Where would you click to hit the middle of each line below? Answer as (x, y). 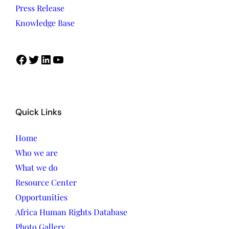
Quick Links (39, 112)
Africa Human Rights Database (71, 212)
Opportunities (41, 197)
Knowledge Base (45, 23)
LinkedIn (43, 59)
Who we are (37, 153)
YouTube (55, 59)
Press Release (40, 8)
